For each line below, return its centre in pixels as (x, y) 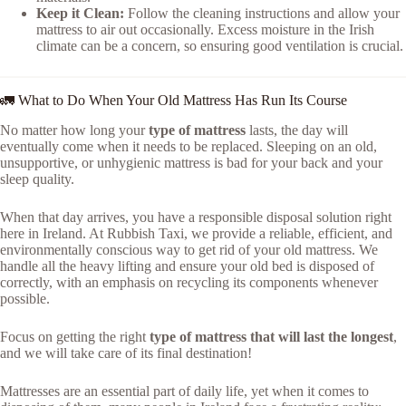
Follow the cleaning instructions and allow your (262, 14)
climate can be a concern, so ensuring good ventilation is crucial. (220, 46)
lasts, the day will (297, 130)
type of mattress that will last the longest (271, 337)
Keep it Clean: (80, 14)
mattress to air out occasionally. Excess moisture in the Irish (205, 30)
